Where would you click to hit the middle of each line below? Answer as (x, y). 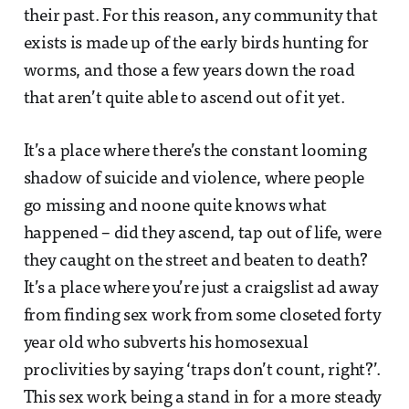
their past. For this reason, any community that (200, 17)
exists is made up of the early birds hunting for (196, 45)
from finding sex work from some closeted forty (202, 317)
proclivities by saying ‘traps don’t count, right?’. (202, 372)
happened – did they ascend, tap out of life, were (202, 235)
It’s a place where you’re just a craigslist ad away (201, 289)
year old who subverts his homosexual (166, 344)
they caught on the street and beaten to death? (195, 262)
